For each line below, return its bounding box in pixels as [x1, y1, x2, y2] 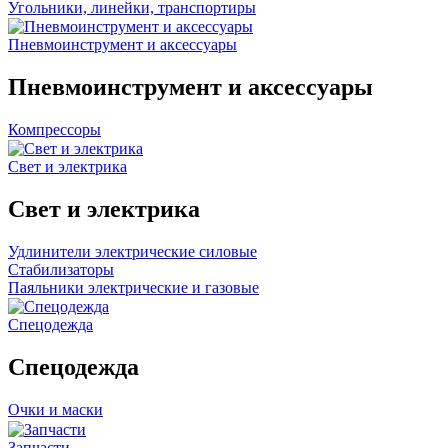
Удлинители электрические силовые [8, 243, 257, 261]
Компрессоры [8, 120, 101, 138]
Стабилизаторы [8, 261, 114, 279]
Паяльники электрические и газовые [8, 279, 259, 297]
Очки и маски [8, 401, 103, 419]
